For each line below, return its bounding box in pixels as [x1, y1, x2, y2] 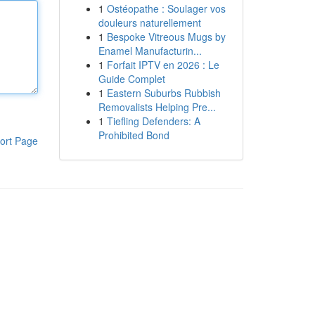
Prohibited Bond [98, 128, 169, 142]
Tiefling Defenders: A [106, 114, 200, 128]
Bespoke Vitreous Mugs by [106, 30, 226, 44]
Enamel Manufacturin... [98, 44, 202, 58]
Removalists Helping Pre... [98, 100, 216, 114]
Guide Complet [98, 72, 165, 86]
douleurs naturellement [98, 15, 201, 30]
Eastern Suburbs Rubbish [106, 86, 221, 100]
